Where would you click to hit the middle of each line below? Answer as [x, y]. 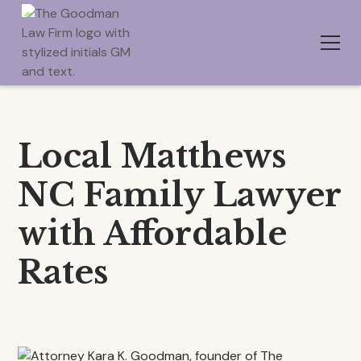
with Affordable [153, 234]
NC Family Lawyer [180, 195]
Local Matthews [152, 156]
